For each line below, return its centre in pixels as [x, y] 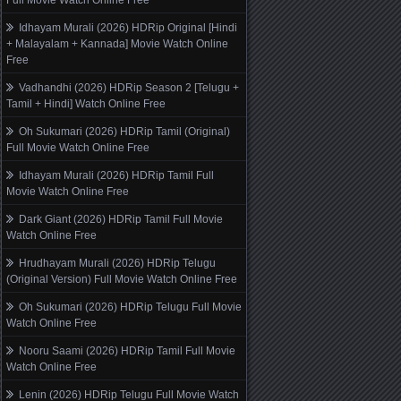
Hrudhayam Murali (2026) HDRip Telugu [117, 263]
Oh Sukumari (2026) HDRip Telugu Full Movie [130, 307]
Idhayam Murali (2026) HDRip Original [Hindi [128, 28]
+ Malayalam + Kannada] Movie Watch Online [117, 44]
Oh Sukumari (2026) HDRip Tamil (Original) [124, 132]
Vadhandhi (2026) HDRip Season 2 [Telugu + [129, 88]
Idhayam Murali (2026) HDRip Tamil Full [116, 175]
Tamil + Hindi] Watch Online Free [86, 104]
